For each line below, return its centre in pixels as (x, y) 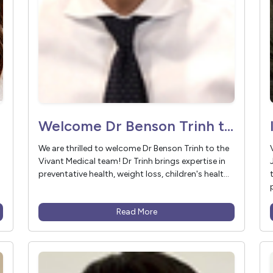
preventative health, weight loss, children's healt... (134, 174)
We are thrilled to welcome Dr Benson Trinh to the (134, 149)
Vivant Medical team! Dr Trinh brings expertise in (132, 161)
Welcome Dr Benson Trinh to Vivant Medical (229, 126)
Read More (136, 212)
